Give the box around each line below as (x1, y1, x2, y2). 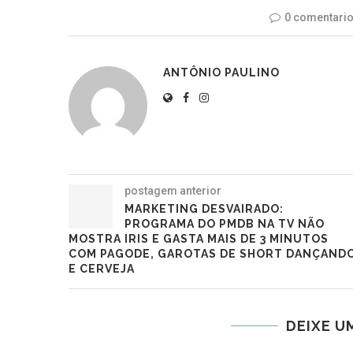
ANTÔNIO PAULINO (163, 66, 280, 80)
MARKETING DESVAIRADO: (124, 203, 284, 216)
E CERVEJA (69, 262, 135, 276)
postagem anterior (124, 184, 221, 198)
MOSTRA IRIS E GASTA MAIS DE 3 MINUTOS (69, 232, 329, 246)
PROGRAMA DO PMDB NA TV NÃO (124, 217, 325, 231)
